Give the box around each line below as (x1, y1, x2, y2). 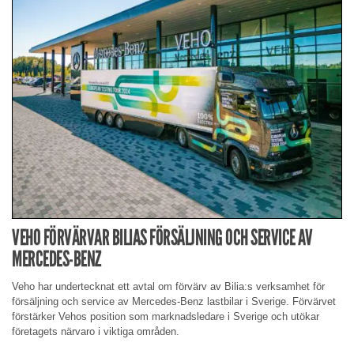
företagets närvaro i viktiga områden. (12, 325, 179, 337)
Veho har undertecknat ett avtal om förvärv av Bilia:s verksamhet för (12, 280, 325, 292)
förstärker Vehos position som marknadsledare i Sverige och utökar (12, 310, 319, 322)
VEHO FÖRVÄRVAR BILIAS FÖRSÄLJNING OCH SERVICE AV (12, 224, 312, 251)
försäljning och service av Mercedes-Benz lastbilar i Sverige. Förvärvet (12, 295, 336, 307)
